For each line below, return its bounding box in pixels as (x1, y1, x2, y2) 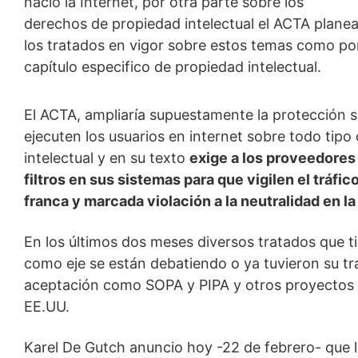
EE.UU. (24, 297, 70, 315)
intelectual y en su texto (24, 149, 190, 166)
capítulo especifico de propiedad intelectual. (24, 58, 322, 75)
